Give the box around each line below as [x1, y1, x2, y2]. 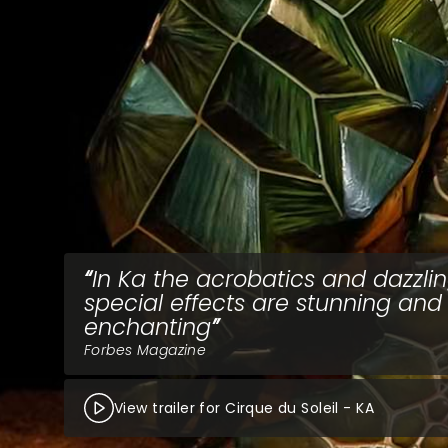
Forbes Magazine [84, 340, 207, 360]
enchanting [84, 311, 211, 343]
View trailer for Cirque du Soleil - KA [114, 398, 374, 418]
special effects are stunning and [84, 287, 442, 319]
